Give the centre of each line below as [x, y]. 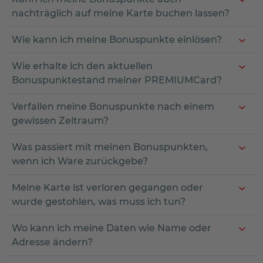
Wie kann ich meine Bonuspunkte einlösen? [117, 39]
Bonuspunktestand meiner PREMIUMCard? [117, 80]
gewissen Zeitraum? [60, 120]
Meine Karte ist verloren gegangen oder [107, 187]
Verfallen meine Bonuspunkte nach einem [113, 106]
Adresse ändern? [52, 242]
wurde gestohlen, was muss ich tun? [99, 201]
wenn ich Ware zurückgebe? [80, 161]
